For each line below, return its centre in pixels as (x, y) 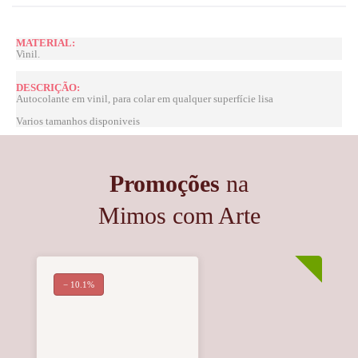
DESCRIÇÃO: (48, 87)
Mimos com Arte (179, 215)
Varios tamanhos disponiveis (78, 121)
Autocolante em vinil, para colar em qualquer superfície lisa (145, 98)
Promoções (165, 183)
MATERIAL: (46, 43)
